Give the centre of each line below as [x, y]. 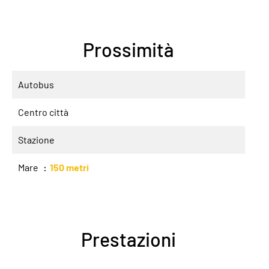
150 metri [69, 167]
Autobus [36, 84]
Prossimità [128, 49]
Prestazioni [128, 239]
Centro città [43, 112]
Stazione [36, 140]
